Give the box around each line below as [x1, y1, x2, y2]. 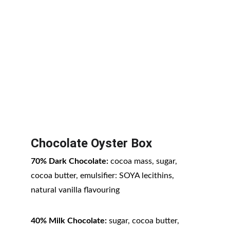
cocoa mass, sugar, [108, 157, 179, 165]
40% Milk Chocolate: [31, 217, 107, 225]
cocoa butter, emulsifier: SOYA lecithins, [31, 171, 176, 180]
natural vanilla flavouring [31, 186, 120, 194]
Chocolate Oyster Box [31, 136, 152, 150]
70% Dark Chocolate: [31, 157, 108, 165]
